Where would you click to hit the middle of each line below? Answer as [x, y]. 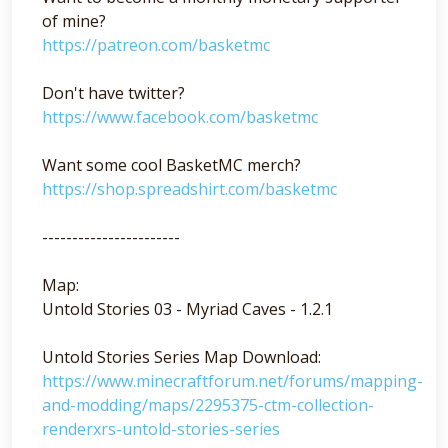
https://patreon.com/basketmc [156, 45]
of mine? [74, 21]
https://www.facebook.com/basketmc [180, 117]
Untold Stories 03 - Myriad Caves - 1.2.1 [187, 309]
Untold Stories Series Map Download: [181, 357]
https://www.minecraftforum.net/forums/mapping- [232, 381]
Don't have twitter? [113, 93]
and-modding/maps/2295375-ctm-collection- [208, 405]
